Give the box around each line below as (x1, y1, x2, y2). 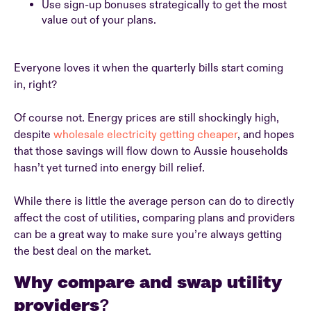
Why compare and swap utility (14, 272, 282, 292)
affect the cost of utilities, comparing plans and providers (14, 211, 295, 225)
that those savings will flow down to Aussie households (14, 144, 288, 158)
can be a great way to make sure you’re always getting (14, 228, 282, 242)
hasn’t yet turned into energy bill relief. (14, 161, 208, 175)
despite (14, 128, 53, 142)
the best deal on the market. (14, 244, 154, 258)
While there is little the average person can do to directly (14, 194, 294, 208)
